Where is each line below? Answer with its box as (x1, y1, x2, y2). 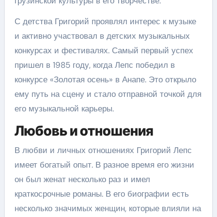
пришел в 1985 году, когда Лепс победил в (14, 60, 175, 70)
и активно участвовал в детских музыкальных (14, 31, 190, 41)
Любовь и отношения (14, 123, 154, 139)
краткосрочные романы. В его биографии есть (14, 188, 189, 199)
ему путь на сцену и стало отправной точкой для (14, 89, 201, 99)
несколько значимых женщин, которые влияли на (14, 202, 201, 214)
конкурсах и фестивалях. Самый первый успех (14, 45, 193, 56)
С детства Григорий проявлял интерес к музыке (14, 16, 196, 27)
